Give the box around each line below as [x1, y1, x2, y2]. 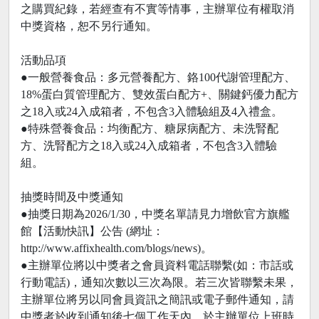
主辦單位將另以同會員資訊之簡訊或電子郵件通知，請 [21, 293, 294, 305]
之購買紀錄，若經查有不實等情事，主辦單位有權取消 [21, 2, 294, 15]
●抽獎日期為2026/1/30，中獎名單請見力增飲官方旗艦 [21, 207, 290, 220]
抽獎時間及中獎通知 [21, 190, 123, 203]
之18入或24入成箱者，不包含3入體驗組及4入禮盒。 [21, 105, 283, 117]
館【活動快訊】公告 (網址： [21, 224, 164, 237]
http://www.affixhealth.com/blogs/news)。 [21, 241, 212, 254]
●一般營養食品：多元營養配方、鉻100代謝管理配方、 [21, 70, 296, 83]
